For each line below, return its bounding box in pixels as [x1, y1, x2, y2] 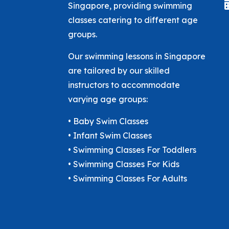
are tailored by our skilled [67, 65, 170, 76]
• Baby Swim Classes [67, 116, 148, 126]
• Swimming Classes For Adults [67, 173, 187, 184]
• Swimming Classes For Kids [67, 159, 179, 169]
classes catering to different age [67, 15, 198, 25]
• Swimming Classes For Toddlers [67, 145, 196, 155]
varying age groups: [67, 94, 148, 104]
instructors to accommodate [67, 80, 180, 90]
